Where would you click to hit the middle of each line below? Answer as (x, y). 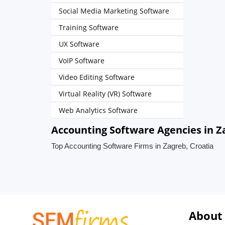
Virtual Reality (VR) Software (105, 94)
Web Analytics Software (98, 110)
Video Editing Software (97, 77)
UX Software (79, 44)
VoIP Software (82, 61)
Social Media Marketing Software (114, 11)
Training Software (89, 27)
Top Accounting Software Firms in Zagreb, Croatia (132, 146)
